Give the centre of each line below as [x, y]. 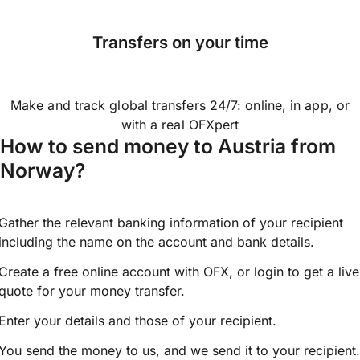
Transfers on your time [180, 43]
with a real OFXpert [180, 125]
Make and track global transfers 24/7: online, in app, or [180, 106]
